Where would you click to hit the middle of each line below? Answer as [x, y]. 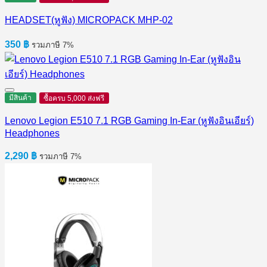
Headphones [32, 133]
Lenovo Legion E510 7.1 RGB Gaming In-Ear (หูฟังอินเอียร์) [129, 120]
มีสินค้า [21, 97]
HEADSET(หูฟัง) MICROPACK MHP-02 [89, 20]
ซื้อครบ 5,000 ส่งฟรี [74, 98]
